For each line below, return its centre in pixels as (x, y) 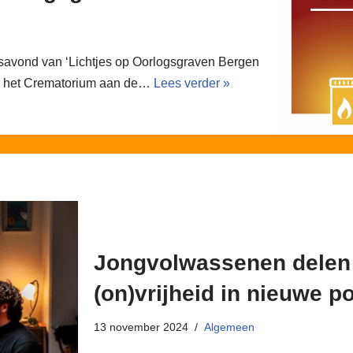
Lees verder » (192, 83)
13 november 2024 (141, 327)
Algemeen (229, 327)
